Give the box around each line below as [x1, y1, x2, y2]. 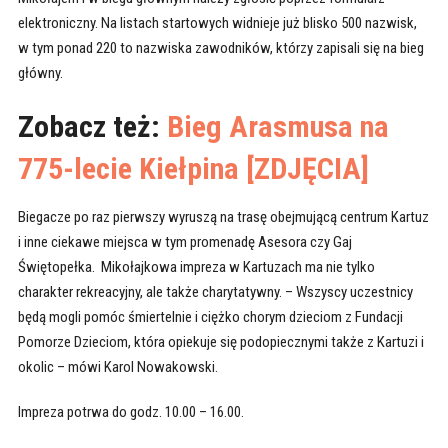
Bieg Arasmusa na [166, 108, 389, 144]
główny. [17, 63, 63, 82]
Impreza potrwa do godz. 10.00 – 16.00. [17, 402, 244, 421]
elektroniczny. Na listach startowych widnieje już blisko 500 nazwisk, [17, 13, 417, 32]
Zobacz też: [17, 108, 167, 144]
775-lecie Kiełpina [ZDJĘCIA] [17, 150, 369, 186]
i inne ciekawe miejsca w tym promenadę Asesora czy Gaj [17, 232, 352, 251]
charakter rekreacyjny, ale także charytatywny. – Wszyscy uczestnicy [17, 282, 413, 301]
